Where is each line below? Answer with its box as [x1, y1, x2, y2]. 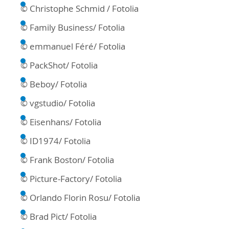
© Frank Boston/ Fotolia [20, 154, 114, 166]
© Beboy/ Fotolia [20, 78, 87, 90]
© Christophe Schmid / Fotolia [20, 3, 139, 15]
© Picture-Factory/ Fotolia [20, 173, 122, 185]
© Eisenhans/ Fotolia [20, 116, 101, 128]
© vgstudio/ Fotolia [20, 97, 95, 109]
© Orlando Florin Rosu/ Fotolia [20, 192, 140, 204]
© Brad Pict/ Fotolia [20, 211, 97, 223]
